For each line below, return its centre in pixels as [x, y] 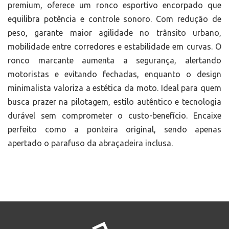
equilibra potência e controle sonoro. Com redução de [114, 19]
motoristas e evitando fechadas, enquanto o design [114, 74]
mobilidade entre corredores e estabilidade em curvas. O [114, 46]
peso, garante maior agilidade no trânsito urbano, [114, 32]
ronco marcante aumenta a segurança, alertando [114, 60]
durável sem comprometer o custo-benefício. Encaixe [114, 115]
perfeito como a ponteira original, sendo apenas [114, 129]
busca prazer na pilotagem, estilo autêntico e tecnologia [114, 101]
